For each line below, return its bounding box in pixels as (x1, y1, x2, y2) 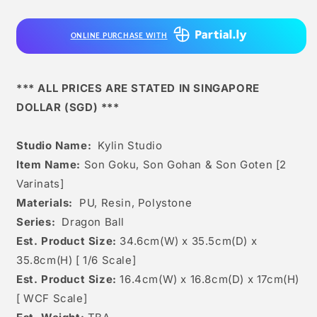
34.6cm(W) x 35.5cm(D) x (120, 234, 258, 248)
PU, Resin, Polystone (79, 196, 192, 210)
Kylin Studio (98, 139, 163, 153)
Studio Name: (16, 139, 92, 153)
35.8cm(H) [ (16, 253, 80, 267)
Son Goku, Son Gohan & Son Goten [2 (81, 158, 287, 172)
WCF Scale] (23, 292, 88, 306)
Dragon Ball (62, 215, 125, 229)
